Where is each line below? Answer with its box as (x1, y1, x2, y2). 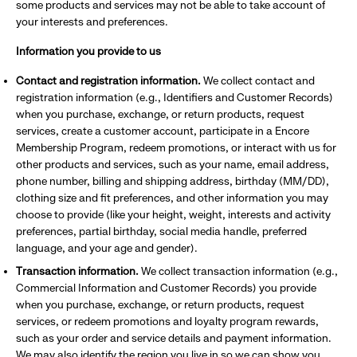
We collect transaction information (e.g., (141, 265, 338, 277)
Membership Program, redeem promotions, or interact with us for (16, 141, 336, 154)
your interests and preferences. (16, 15, 168, 28)
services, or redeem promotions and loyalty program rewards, (16, 315, 319, 328)
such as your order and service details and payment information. (16, 331, 331, 344)
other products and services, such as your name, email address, (16, 158, 329, 171)
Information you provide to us (16, 45, 161, 57)
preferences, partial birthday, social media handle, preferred (16, 225, 307, 237)
